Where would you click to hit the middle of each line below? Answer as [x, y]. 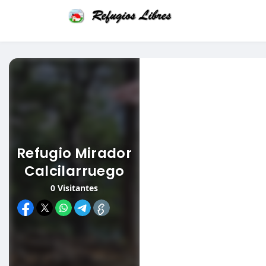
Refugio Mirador [74, 153]
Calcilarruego [74, 171]
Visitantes [77, 188]
